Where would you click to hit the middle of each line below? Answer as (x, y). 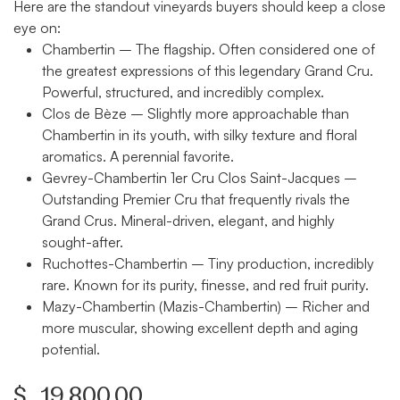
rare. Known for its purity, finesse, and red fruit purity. (205, 285)
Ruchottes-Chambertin (115, 264)
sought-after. (83, 242)
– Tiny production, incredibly (281, 264)
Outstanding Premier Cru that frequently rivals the (196, 200)
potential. (71, 350)
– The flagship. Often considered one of (245, 50)
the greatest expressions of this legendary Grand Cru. (208, 71)
